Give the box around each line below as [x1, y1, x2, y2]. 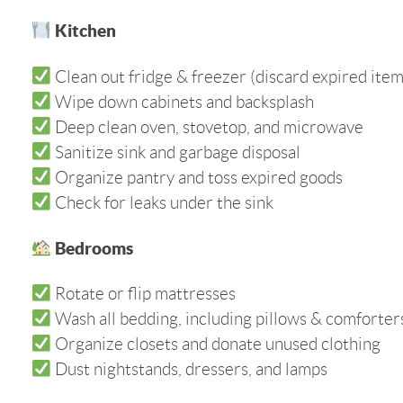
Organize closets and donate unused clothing [50, 335, 381, 354]
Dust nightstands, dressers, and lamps [50, 360, 327, 380]
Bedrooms [50, 238, 133, 259]
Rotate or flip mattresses [50, 284, 236, 304]
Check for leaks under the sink [50, 193, 273, 212]
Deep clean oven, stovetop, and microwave [50, 117, 363, 137]
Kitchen [50, 21, 116, 41]
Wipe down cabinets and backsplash [50, 92, 314, 112]
